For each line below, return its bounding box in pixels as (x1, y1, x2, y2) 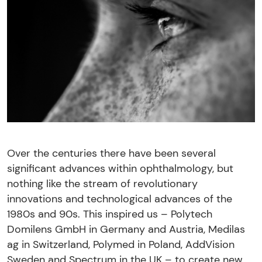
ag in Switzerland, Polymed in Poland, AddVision (7, 237, 235, 251)
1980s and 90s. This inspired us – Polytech (7, 207, 212, 221)
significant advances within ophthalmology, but (7, 161, 233, 175)
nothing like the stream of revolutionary (7, 177, 198, 191)
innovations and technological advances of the (7, 192, 232, 206)
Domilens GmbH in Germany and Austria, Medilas (7, 222, 245, 236)
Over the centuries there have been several (7, 146, 216, 160)
